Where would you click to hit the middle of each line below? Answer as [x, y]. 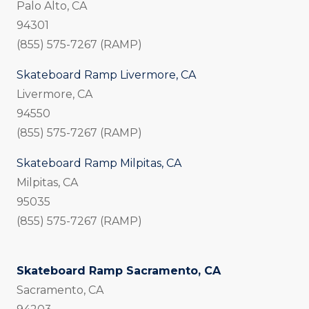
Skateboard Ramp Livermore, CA [106, 75]
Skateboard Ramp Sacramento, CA [119, 271]
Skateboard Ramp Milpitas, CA [99, 163]
